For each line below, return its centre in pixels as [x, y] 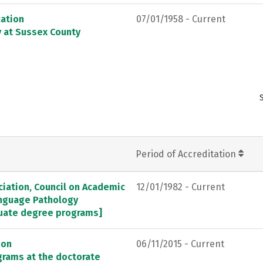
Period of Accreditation [187, 154]
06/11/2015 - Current [180, 244]
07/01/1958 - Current [181, 19]
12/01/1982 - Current [181, 187]
